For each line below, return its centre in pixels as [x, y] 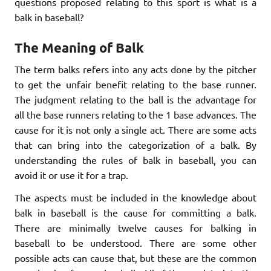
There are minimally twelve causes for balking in [135, 227]
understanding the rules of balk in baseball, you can [135, 159]
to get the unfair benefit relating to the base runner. [135, 84]
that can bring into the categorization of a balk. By [135, 144]
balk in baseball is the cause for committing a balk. [135, 212]
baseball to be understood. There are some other [135, 242]
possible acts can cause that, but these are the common [135, 257]
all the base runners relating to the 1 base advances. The [135, 114]
